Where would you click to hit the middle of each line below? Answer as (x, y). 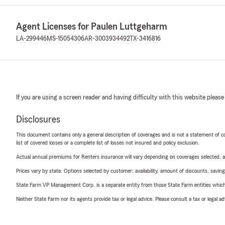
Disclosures (38, 120)
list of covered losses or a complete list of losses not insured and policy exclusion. (108, 143)
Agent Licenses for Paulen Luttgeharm (92, 27)
